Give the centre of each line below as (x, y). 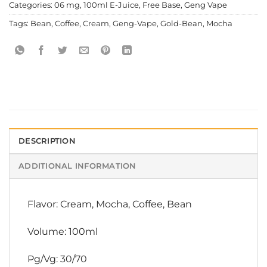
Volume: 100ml (63, 232)
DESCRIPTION (47, 141)
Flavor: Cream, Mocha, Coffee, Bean (110, 204)
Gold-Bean (181, 24)
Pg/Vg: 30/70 (57, 259)
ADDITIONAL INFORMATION (77, 166)
